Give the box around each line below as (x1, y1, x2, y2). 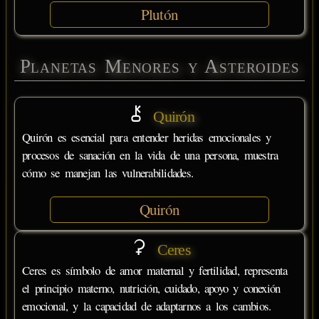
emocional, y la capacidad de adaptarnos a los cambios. (22, 298, 271, 315)
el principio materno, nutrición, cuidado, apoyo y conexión (22, 280, 281, 297)
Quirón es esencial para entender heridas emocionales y (22, 128, 271, 145)
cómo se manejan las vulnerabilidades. (22, 164, 193, 181)
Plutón (140, 4, 179, 25)
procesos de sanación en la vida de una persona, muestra (22, 146, 278, 163)
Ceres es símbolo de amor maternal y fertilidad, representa (22, 262, 288, 279)
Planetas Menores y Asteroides (19, 55, 300, 77)
